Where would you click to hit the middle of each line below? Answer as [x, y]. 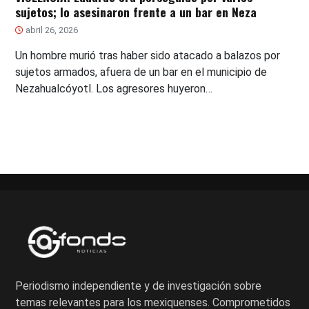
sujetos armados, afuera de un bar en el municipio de [141, 72]
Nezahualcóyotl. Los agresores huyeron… [114, 89]
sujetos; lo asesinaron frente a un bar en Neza [136, 12]
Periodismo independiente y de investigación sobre [139, 286]
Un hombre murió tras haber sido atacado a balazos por [148, 56]
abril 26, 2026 [51, 30]
